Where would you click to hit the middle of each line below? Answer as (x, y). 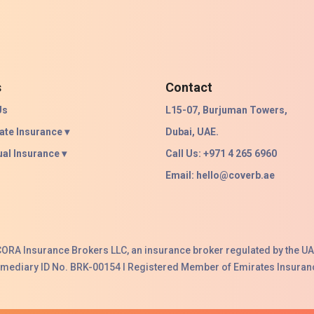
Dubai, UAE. (192, 132)
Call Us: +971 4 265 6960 (221, 153)
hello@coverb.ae (235, 175)
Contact (189, 87)
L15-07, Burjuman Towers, (226, 110)
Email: (181, 175)
